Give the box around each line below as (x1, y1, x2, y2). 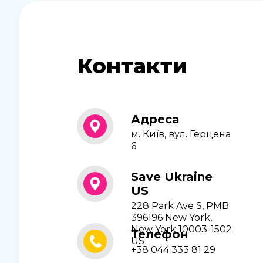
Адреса (131, 112, 179, 126)
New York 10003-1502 (131, 224, 232, 235)
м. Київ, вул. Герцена (131, 129, 231, 140)
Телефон (131, 227, 188, 242)
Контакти (77, 52, 187, 79)
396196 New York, (131, 212, 212, 224)
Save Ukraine (131, 170, 213, 184)
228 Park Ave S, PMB (131, 200, 229, 212)
